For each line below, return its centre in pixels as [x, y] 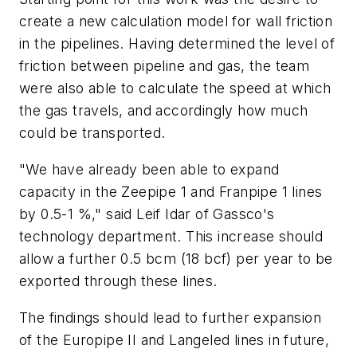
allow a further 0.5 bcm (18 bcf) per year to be [176, 259]
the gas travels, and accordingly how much [164, 111]
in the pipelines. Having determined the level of [177, 44]
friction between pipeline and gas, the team [165, 66]
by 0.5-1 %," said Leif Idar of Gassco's [147, 214]
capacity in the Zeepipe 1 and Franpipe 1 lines [171, 192]
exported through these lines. [118, 281]
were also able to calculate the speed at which [175, 88]
